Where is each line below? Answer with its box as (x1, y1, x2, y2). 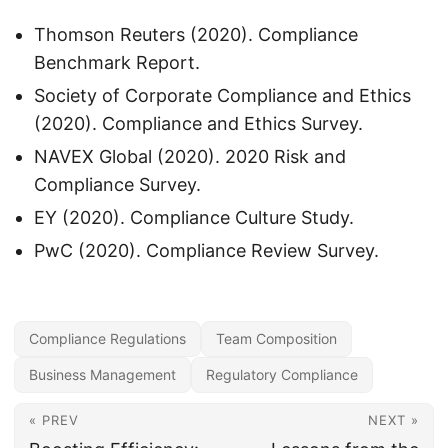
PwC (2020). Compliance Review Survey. (34, 240, 379, 261)
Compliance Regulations (29, 330, 186, 347)
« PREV (29, 412, 79, 428)
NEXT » (368, 412, 419, 428)
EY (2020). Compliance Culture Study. (34, 207, 354, 228)
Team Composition (216, 330, 337, 347)
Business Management (29, 366, 176, 383)
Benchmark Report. (34, 52, 200, 73)
